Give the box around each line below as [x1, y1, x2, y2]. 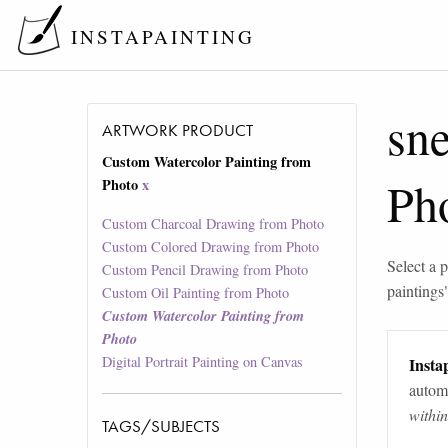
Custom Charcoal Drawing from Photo [102, 214, 325, 234]
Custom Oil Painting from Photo [102, 283, 290, 303]
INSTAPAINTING [70, 24, 255, 50]
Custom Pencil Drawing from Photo [102, 260, 309, 280]
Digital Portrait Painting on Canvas [102, 352, 304, 372]
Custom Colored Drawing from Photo [102, 237, 320, 257]
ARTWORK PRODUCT [102, 119, 254, 142]
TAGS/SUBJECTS [102, 415, 221, 438]
